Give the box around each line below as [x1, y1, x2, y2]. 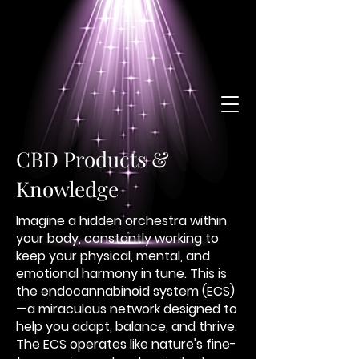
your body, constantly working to [16, 229, 219, 248]
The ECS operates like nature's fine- [16, 335, 236, 353]
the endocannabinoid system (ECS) [16, 282, 235, 301]
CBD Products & [16, 145, 169, 173]
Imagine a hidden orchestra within [16, 212, 227, 230]
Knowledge [16, 175, 119, 203]
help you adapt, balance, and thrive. [16, 317, 237, 336]
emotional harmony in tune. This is [16, 264, 227, 283]
